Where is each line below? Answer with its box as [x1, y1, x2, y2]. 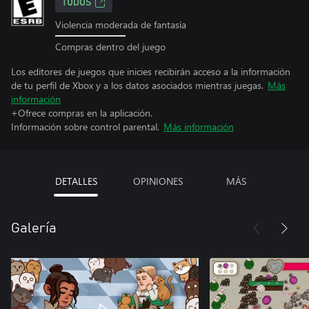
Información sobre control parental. [11, 119, 159, 133]
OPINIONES [132, 174, 183, 188]
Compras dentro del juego [55, 39, 166, 53]
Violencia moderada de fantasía [55, 18, 186, 31]
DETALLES [54, 174, 97, 188]
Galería [11, 221, 57, 235]
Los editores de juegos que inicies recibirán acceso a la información [11, 64, 290, 78]
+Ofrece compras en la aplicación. [11, 106, 152, 119]
